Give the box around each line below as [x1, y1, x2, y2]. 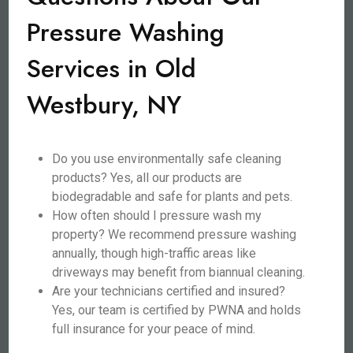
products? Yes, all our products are [52, 170, 243, 185]
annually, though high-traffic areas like [52, 246, 257, 261]
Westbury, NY [27, 87, 182, 123]
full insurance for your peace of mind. [52, 321, 256, 336]
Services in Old [27, 50, 197, 87]
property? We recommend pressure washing [52, 227, 297, 242]
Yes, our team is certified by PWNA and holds [52, 303, 302, 318]
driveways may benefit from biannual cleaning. [52, 265, 306, 280]
